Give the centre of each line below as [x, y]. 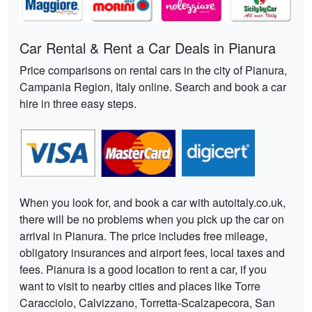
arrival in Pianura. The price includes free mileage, [143, 236]
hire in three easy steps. [78, 104]
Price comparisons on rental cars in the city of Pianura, [153, 70]
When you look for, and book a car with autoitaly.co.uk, [153, 203]
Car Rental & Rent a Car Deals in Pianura [148, 48]
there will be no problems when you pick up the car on [152, 219]
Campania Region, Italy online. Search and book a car [153, 87]
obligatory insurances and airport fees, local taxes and [152, 253]
